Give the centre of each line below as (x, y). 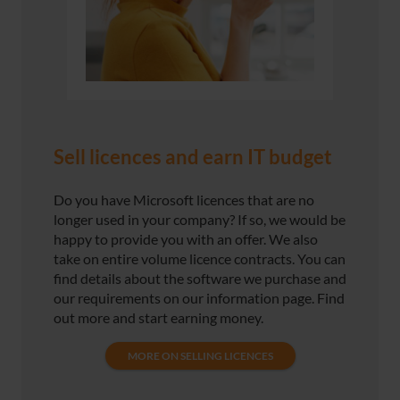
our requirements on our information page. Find (199, 298)
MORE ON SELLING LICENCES (200, 355)
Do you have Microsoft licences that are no (184, 200)
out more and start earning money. (158, 318)
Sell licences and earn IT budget (193, 158)
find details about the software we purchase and (200, 279)
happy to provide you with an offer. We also (186, 239)
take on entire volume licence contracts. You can (200, 259)
